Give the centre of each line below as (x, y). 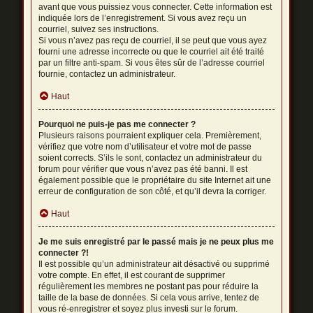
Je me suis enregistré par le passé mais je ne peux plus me (156, 242)
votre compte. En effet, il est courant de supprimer (132, 275)
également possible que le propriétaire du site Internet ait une (155, 180)
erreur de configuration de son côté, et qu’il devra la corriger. (153, 191)
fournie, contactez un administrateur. (107, 74)
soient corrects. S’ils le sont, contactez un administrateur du (151, 158)
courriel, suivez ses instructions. (99, 29)
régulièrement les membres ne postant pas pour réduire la (149, 286)
